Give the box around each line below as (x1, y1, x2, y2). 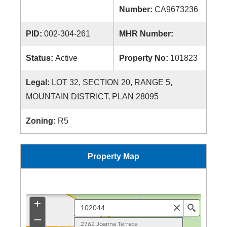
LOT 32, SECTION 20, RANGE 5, (52, 78, 172, 87)
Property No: (119, 54, 170, 62)
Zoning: (26, 117, 58, 125)
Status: (26, 54, 55, 62)
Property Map (88, 152, 139, 161)
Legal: (26, 78, 52, 87)
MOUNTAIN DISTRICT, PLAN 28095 (26, 92, 159, 101)
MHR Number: (119, 29, 175, 38)
